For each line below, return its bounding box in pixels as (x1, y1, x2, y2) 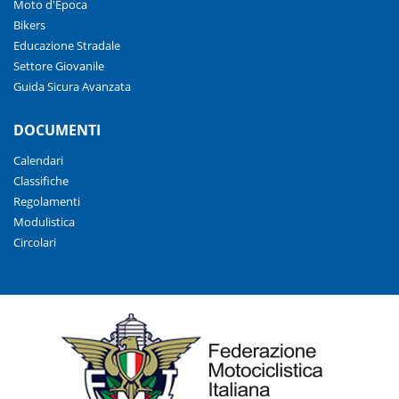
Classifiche (13, 173, 69, 190)
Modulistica (13, 214, 75, 231)
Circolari (13, 234, 56, 251)
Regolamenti (13, 193, 80, 210)
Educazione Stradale (13, 37, 120, 54)
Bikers (13, 17, 45, 34)
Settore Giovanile (13, 58, 104, 75)
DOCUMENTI (13, 120, 101, 141)
